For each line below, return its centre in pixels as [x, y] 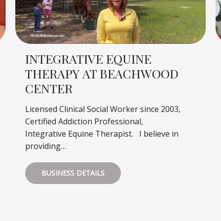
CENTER [49, 88]
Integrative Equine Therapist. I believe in [102, 134]
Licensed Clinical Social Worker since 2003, [103, 109]
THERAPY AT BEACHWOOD [102, 74]
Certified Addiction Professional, [84, 122]
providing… [45, 146]
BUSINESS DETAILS [73, 173]
